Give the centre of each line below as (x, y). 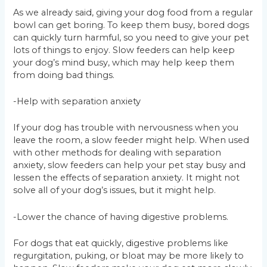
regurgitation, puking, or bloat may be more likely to (129, 256)
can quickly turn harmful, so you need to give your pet (131, 37)
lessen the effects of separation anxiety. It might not (127, 178)
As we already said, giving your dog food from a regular (133, 12)
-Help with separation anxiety (77, 102)
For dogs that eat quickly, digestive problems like (121, 243)
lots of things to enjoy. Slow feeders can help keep (124, 50)
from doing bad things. (64, 75)
